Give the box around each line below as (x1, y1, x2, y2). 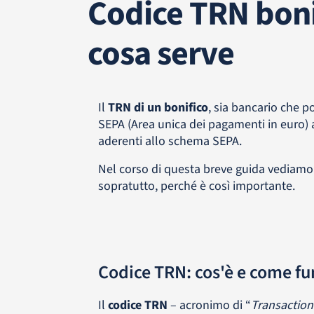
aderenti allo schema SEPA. (97, 132, 242, 150)
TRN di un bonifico (107, 99, 208, 116)
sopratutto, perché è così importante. (97, 177, 295, 195)
